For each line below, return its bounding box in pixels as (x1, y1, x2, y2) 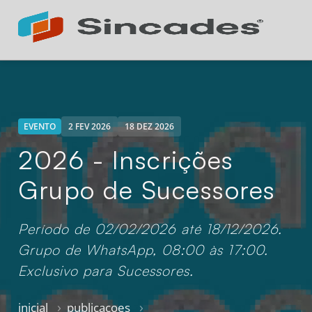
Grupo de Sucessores (18, 173, 276, 205)
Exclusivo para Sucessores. (18, 262, 194, 279)
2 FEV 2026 (68, 120, 111, 132)
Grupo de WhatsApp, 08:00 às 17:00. (18, 241, 269, 258)
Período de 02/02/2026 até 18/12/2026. (18, 220, 283, 237)
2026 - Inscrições (18, 143, 234, 175)
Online (43, 78, 74, 92)
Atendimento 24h (43, 60, 143, 77)
